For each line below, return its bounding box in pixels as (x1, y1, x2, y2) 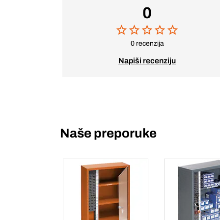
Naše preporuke (60, 126, 157, 140)
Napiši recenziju (118, 56, 176, 65)
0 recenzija (130, 40, 164, 47)
